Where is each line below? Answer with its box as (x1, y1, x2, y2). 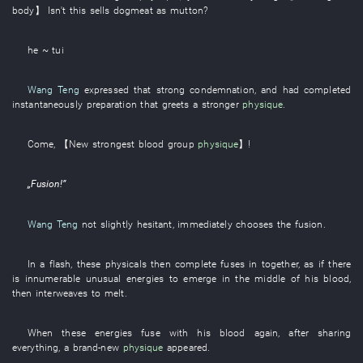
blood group (138, 138, 194, 151)
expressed (83, 83, 129, 96)
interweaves (36, 286, 88, 299)
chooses (236, 217, 274, 230)
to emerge (169, 271, 217, 284)
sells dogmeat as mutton (89, 3, 203, 16)
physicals (105, 257, 147, 270)
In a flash (27, 257, 71, 270)
